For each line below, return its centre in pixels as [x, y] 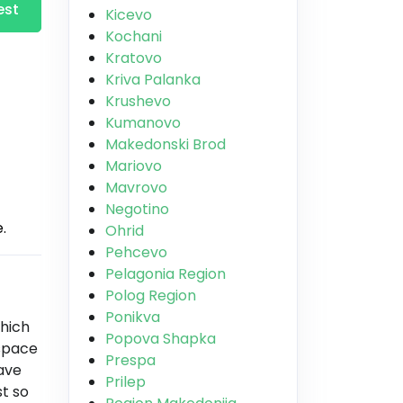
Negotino [137, 209]
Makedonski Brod [166, 144]
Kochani [134, 36]
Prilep [125, 382]
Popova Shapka [161, 339]
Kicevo [129, 15]
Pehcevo [136, 252]
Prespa [130, 360]
